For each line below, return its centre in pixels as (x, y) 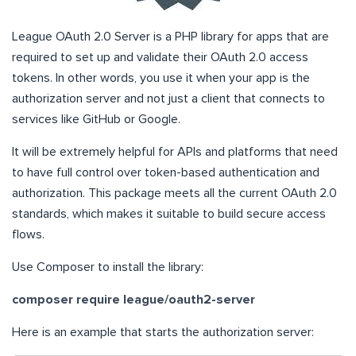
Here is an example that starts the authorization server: (163, 333)
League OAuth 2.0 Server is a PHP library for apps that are (170, 37)
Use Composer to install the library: (108, 267)
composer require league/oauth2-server (133, 300)
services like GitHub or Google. (96, 120)
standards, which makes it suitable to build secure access (169, 214)
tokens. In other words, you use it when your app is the (161, 78)
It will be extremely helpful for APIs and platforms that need (175, 152)
